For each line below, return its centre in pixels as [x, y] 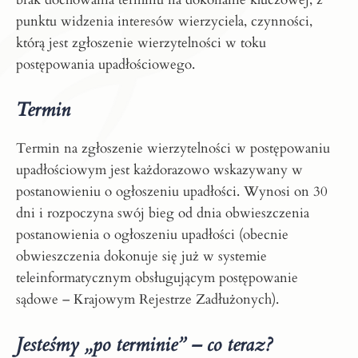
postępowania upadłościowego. [105, 64]
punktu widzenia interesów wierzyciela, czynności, [164, 21]
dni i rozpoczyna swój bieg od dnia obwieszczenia [163, 213]
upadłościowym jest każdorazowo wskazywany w [159, 169]
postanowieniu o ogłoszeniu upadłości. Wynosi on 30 [172, 191]
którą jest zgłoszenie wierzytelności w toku [141, 42]
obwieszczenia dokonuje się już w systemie [141, 256]
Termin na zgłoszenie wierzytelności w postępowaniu [173, 148]
